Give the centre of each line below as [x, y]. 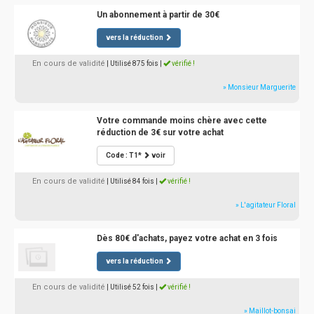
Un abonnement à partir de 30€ [158, 15]
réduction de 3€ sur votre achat [160, 132]
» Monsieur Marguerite [259, 87]
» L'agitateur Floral [266, 205]
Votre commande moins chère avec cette [182, 121]
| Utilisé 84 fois [130, 181]
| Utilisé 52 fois [130, 287]
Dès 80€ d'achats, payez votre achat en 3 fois [187, 238]
